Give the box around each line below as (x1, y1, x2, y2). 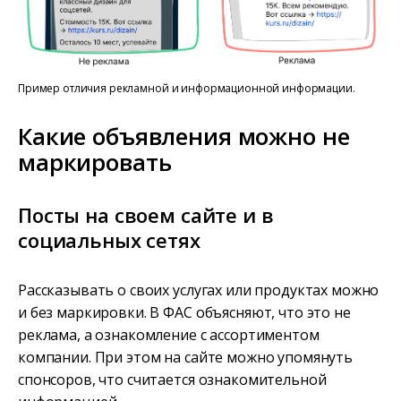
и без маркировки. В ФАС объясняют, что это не (18, 302, 351, 322)
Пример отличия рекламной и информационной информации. (18, 80, 355, 96)
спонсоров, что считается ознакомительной (18, 369, 327, 389)
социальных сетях (18, 226, 200, 253)
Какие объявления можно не (18, 119, 350, 152)
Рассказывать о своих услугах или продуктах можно (18, 279, 380, 300)
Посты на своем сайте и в (18, 200, 274, 228)
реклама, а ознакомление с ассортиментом (18, 324, 320, 345)
